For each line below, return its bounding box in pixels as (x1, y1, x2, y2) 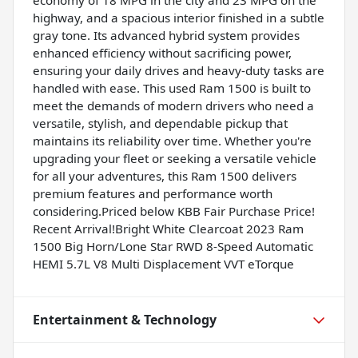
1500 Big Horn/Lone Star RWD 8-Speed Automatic (33, 237, 313, 254)
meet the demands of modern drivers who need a (33, 97, 314, 113)
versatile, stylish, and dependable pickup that (33, 114, 288, 131)
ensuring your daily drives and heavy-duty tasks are (33, 62, 324, 78)
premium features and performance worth (33, 185, 272, 201)
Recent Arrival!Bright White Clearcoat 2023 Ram (33, 220, 304, 237)
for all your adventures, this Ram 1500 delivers (33, 167, 296, 184)
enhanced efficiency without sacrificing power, (33, 44, 292, 61)
